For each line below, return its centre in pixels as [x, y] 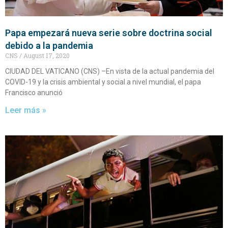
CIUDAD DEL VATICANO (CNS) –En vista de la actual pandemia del [110, 72]
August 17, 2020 [46, 56]
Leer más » [26, 110]
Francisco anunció [34, 93]
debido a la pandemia [49, 46]
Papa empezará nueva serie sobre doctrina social [109, 33]
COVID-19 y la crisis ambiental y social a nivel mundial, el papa [103, 82]
